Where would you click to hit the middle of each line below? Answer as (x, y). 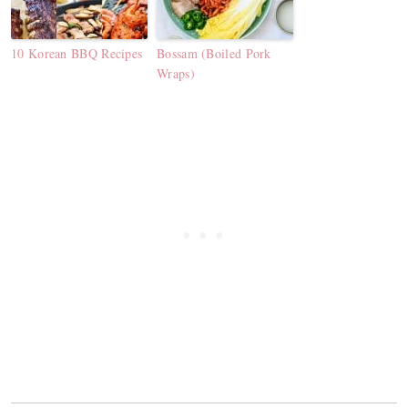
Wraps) (176, 74)
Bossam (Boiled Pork (214, 54)
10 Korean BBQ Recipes (77, 54)
